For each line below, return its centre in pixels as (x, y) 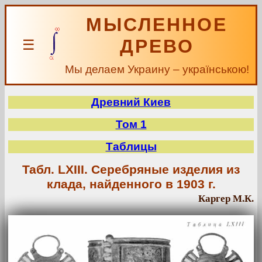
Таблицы (131, 146)
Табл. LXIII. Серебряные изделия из (131, 170)
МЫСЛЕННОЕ (157, 25)
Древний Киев (131, 102)
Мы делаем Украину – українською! (157, 69)
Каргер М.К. (226, 199)
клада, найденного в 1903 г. (131, 184)
